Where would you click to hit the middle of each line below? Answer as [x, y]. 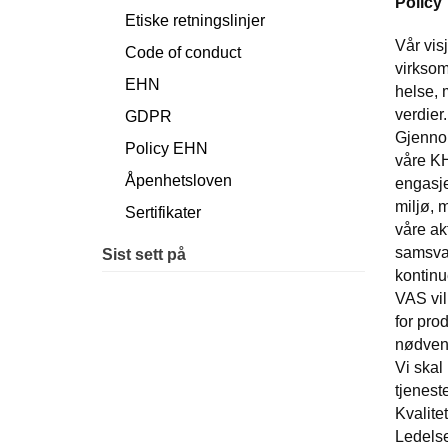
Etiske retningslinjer [195, 20]
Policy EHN [166, 148]
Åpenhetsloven [178, 180]
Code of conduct [183, 52]
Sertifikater [163, 212]
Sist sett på [144, 254]
